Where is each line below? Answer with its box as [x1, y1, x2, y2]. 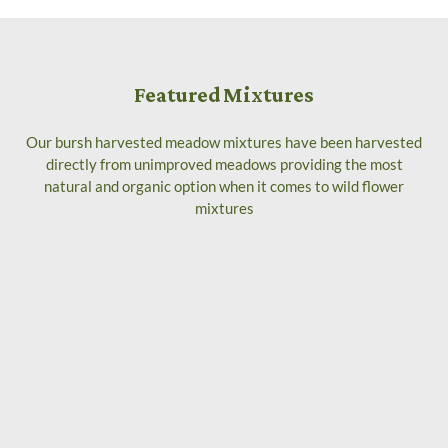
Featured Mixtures [134, 82, 314, 108]
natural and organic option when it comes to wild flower [44, 177, 404, 196]
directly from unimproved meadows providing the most [45, 155, 403, 174]
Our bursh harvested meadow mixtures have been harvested [26, 133, 422, 152]
